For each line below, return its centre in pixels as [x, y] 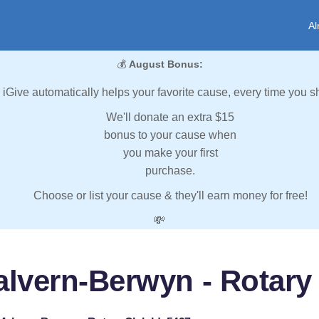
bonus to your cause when [170, 135]
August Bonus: [166, 64]
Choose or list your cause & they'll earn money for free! [170, 196]
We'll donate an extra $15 [170, 117]
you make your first [170, 153]
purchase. [170, 171]
